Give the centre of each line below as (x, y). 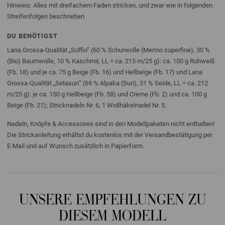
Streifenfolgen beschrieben (46, 16)
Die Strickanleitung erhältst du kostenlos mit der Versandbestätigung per (110, 135)
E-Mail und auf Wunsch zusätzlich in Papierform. (76, 146)
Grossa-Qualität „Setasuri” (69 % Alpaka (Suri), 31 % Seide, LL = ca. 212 (107, 83)
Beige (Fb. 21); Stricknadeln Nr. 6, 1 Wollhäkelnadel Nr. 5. (87, 105)
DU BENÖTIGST (32, 36)
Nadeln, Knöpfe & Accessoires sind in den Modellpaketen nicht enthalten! (111, 124)
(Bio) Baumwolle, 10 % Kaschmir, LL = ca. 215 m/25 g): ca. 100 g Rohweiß (111, 61)
